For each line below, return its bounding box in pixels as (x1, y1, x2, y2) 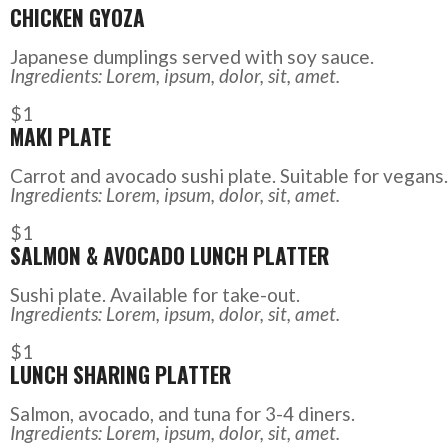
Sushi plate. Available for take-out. (9, 283, 300, 307)
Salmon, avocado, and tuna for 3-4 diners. (9, 402, 355, 426)
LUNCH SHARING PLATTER (9, 359, 231, 391)
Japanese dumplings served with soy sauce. (9, 45, 374, 69)
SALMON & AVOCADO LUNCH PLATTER (9, 240, 329, 272)
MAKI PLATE (9, 121, 111, 153)
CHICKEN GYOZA (9, 2, 145, 34)
